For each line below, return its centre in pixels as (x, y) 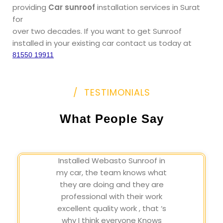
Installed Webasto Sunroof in (111, 160)
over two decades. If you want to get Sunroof (97, 31)
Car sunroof (72, 7)
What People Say (111, 118)
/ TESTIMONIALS (111, 92)
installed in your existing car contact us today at (102, 43)
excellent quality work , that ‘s (111, 208)
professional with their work (111, 196)
